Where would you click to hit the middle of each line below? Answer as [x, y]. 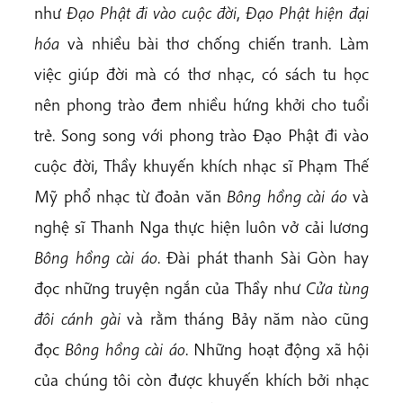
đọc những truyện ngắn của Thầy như [170, 288]
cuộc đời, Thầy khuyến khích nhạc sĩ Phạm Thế [201, 166]
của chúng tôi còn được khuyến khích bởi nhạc [201, 380]
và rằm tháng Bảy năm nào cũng [245, 319]
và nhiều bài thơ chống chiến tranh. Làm [214, 44]
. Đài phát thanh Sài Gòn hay [263, 258]
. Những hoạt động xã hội [277, 349]
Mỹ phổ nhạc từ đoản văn [130, 197]
